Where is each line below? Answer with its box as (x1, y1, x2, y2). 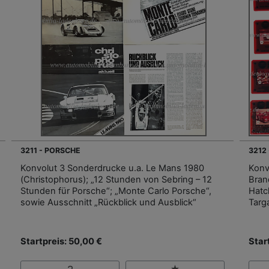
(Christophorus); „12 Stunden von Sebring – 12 (20, 174, 212, 186)
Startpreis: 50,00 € (20, 236, 102, 247)
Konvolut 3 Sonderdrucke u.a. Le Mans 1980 (20, 163, 204, 174)
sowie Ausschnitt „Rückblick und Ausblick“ (20, 197, 196, 208)
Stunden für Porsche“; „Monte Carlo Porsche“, (20, 186, 211, 197)
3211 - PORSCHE (20, 146, 80, 156)
